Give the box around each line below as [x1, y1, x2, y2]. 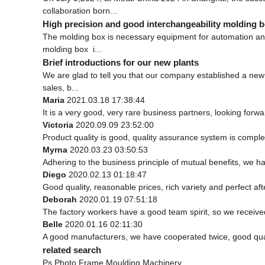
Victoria [43, 119, 76, 130]
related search [43, 244, 101, 255]
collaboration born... [43, 5, 117, 15]
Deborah [43, 194, 79, 204]
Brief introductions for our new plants [43, 57, 199, 67]
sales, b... [43, 82, 79, 92]
